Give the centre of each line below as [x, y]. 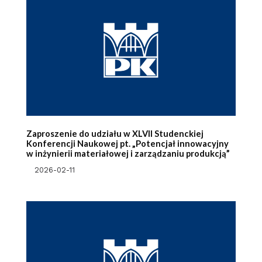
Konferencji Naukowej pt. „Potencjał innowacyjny [127, 144]
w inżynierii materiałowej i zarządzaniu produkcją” [128, 154]
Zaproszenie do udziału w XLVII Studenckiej [115, 134]
